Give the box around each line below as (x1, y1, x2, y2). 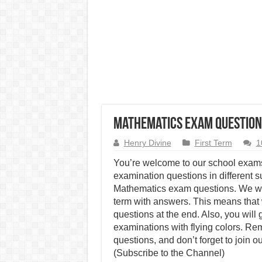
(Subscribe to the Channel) (113, 248, 225, 258)
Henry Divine (123, 139, 171, 147)
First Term (194, 139, 232, 147)
